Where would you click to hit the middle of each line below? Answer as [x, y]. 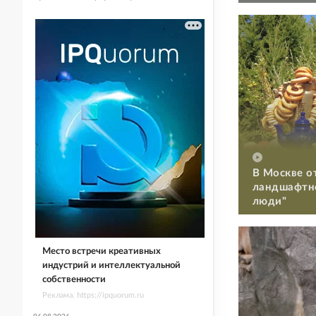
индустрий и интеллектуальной [111, 265]
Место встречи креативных [101, 251]
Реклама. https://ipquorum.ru [93, 295]
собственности [74, 279]
